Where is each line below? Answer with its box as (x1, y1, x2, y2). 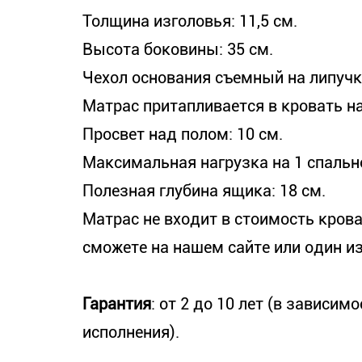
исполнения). (82, 322, 179, 342)
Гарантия (82, 294, 151, 314)
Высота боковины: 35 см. (82, 40, 273, 59)
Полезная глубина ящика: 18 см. (82, 181, 326, 200)
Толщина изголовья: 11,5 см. (82, 11, 297, 31)
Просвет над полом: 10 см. (82, 124, 283, 144)
